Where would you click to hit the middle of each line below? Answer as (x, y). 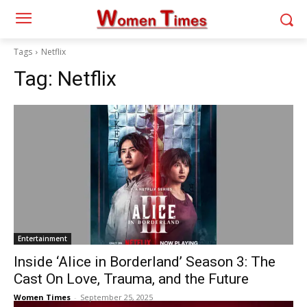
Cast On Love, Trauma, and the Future (131, 279)
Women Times (42, 297)
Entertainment (42, 238)
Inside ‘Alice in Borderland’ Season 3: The (145, 262)
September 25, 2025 (116, 297)
